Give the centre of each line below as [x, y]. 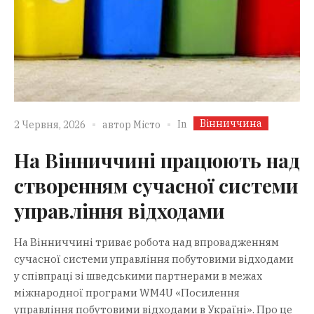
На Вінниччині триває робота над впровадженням [146, 242]
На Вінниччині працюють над [157, 160]
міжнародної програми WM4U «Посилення [127, 292]
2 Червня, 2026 [50, 125]
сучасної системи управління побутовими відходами [154, 259]
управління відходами [120, 210]
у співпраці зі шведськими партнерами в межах [138, 275]
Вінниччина [231, 123]
